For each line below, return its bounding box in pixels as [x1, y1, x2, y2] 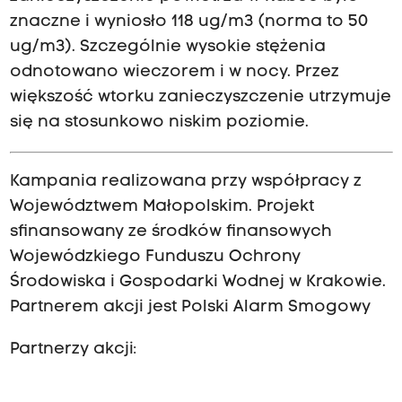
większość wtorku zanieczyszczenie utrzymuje [9, 89, 391, 107]
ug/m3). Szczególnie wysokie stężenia [9, 39, 326, 57]
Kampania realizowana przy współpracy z [9, 173, 362, 191]
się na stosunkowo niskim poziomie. [9, 114, 313, 132]
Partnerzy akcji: [9, 340, 136, 358]
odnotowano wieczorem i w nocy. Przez [9, 64, 339, 82]
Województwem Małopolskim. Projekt [9, 198, 314, 216]
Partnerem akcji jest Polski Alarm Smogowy [9, 299, 371, 317]
